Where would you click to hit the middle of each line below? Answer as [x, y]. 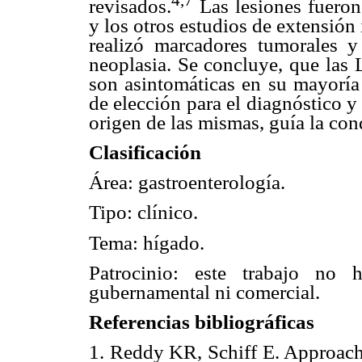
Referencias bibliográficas [202, 322]
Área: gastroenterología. [187, 183]
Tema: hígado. [147, 242]
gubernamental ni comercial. [204, 292]
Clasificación [145, 153]
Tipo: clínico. [143, 213]
